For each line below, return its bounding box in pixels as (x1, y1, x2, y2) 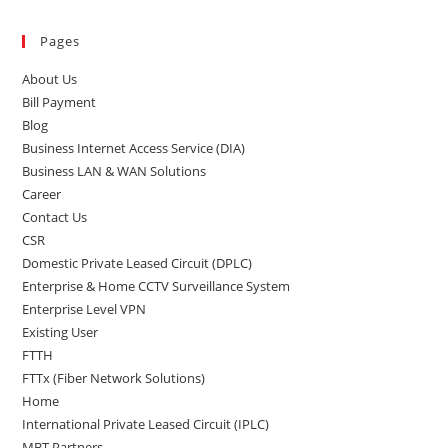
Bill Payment (22, 93, 97, 111)
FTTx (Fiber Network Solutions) (22, 369, 206, 387)
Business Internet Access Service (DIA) (22, 139, 246, 157)
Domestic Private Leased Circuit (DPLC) (22, 254, 253, 272)
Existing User (22, 323, 99, 341)
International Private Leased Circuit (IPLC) (22, 415, 270, 433)
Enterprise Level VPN (22, 300, 147, 318)
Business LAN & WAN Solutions (22, 162, 207, 180)
